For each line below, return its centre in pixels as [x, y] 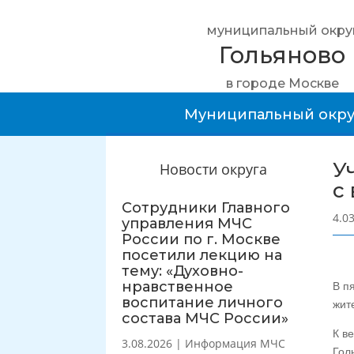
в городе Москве [282, 83]
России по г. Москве [201, 239]
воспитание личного [203, 302]
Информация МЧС [235, 343]
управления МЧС [187, 223]
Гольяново [282, 55]
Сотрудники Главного [206, 207]
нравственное [178, 286]
